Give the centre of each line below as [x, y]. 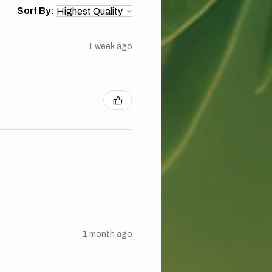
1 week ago [110, 46]
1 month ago [107, 234]
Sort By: [36, 11]
